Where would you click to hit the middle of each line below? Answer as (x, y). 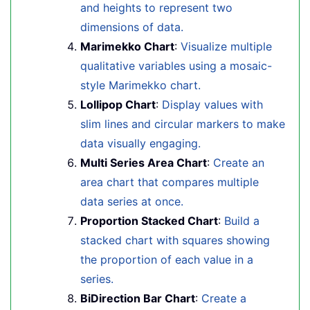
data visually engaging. (140, 143)
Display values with (212, 104)
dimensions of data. (132, 27)
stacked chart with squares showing (175, 240)
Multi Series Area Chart (144, 163)
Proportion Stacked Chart (149, 221)
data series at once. (132, 201)
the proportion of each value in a (167, 259)
